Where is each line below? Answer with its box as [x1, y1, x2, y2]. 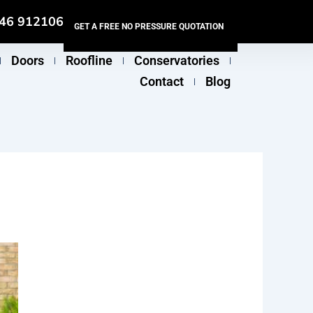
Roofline [66, 53, 113, 68]
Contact [140, 74, 184, 89]
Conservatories [134, 53, 220, 68]
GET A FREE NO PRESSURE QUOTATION [74, 22, 224, 31]
